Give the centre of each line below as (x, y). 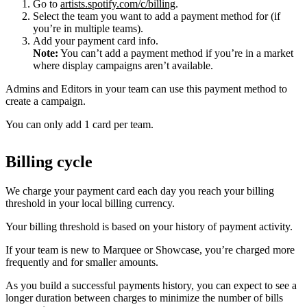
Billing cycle (49, 161)
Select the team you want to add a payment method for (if (157, 16)
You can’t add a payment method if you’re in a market (176, 53)
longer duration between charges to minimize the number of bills (144, 297)
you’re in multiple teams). (88, 28)
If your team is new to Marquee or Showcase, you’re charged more (150, 249)
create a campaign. (46, 101)
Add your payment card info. (96, 40)
